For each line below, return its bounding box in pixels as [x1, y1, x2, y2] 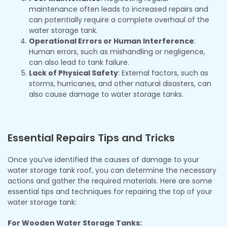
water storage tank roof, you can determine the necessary [8, 165, 216, 175]
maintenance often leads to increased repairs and [29, 4, 208, 14]
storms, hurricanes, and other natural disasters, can [29, 78, 211, 89]
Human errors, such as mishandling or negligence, [29, 46, 205, 57]
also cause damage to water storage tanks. [29, 89, 183, 99]
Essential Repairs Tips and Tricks [8, 130, 175, 145]
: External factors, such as [118, 67, 208, 78]
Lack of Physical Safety [29, 67, 118, 78]
